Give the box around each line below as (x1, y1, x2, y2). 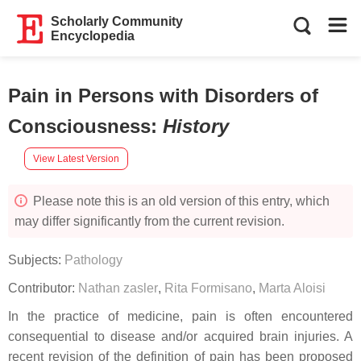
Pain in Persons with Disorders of (8, 85, 318, 106)
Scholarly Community (51, 15, 184, 28)
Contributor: (8, 281, 78, 295)
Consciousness (8, 115, 151, 137)
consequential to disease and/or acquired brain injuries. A (8, 330, 353, 343)
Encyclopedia (51, 29, 135, 43)
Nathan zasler (78, 281, 158, 295)
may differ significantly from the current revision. (15, 214, 284, 228)
